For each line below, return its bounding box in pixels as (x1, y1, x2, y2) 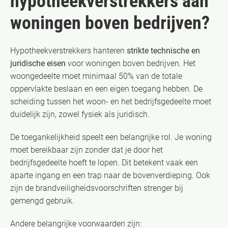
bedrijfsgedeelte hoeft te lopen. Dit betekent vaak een (10, 157, 198, 167)
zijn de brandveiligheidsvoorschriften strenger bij (10, 183, 183, 193)
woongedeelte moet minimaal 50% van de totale (10, 71, 182, 81)
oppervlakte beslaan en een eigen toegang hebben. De (10, 83, 203, 94)
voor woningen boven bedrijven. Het (66, 58, 195, 68)
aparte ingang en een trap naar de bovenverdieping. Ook (10, 170, 210, 180)
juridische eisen (10, 58, 66, 68)
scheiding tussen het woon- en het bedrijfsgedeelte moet (10, 96, 211, 106)
